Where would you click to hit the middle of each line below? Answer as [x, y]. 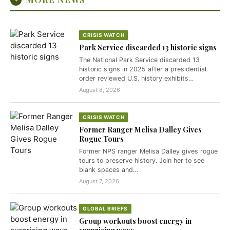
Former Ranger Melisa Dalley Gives [140, 130]
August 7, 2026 [99, 181]
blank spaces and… [109, 170]
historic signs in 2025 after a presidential [143, 69]
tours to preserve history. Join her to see [142, 160]
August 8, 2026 [100, 90]
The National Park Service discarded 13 [139, 60]
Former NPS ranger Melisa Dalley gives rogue [148, 151]
